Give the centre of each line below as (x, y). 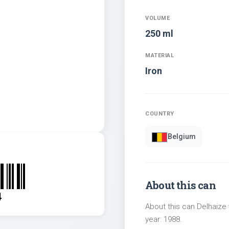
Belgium (182, 137)
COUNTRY (160, 113)
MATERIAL (159, 55)
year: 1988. (164, 219)
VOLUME (157, 18)
